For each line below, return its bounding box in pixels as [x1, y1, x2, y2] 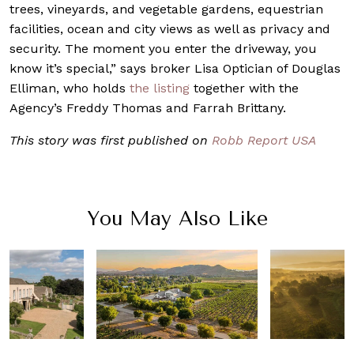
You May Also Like [86, 207, 268, 231]
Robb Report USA [212, 133, 316, 149]
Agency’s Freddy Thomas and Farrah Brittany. [9, 100, 286, 116]
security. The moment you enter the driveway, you [9, 41, 317, 57]
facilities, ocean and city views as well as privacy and [9, 21, 330, 37]
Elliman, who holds [9, 81, 130, 96]
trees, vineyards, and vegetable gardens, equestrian [9, 2, 323, 17]
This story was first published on [9, 133, 212, 149]
